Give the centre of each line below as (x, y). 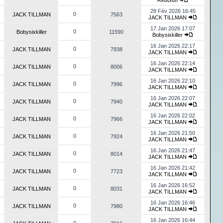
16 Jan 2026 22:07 (173, 98)
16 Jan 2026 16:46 (173, 203)
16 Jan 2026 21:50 (173, 133)
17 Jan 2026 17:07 (173, 28)
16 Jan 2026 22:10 (173, 81)
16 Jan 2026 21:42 (173, 168)
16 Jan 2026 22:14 (173, 63)
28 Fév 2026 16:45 (173, 11)
